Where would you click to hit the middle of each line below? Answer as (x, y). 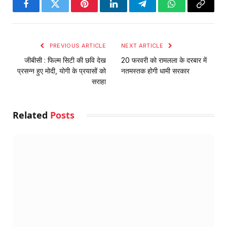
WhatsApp (191, 11)
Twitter (68, 11)
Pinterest (100, 11)
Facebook (43, 11)
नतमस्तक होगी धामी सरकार (155, 70)
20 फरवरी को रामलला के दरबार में (164, 60)
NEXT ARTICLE (143, 45)
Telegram (159, 11)
